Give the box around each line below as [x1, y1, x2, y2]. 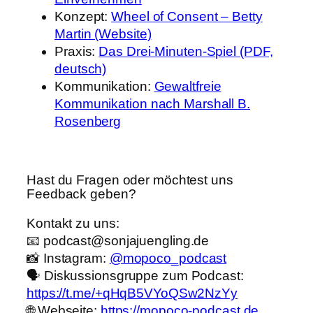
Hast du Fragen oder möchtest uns [27, 173, 233, 188]
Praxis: [54, 44, 99, 59]
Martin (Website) [54, 27, 152, 42]
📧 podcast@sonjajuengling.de [27, 233, 210, 248]
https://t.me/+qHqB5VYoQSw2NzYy [27, 285, 238, 300]
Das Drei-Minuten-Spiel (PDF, [99, 44, 273, 59]
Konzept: [54, 9, 112, 24]
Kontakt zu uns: [27, 215, 119, 231]
